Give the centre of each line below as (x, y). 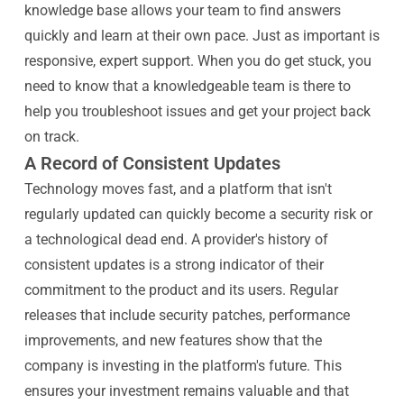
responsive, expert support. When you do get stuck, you (197, 61)
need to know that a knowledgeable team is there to (187, 86)
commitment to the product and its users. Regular (181, 290)
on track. (51, 137)
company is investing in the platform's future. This (183, 366)
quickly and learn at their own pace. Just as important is (202, 36)
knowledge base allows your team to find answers (182, 10)
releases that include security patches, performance (187, 315)
